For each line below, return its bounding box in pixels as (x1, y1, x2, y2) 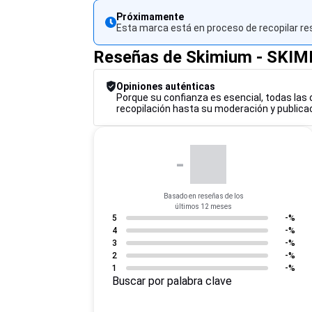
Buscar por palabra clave (119, 274, 233, 288)
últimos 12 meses (175, 203, 233, 210)
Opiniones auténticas (116, 81, 216, 92)
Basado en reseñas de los (163, 192, 244, 200)
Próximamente (116, 11, 185, 22)
